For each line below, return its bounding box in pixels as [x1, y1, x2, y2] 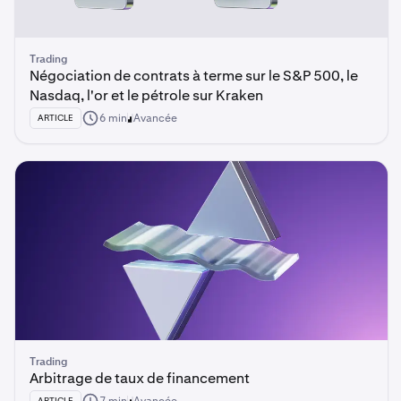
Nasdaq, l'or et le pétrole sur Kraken [30, 86, 263, 105]
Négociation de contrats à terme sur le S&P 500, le [30, 66, 358, 85]
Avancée [133, 111, 177, 125]
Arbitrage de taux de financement [30, 369, 250, 388]
